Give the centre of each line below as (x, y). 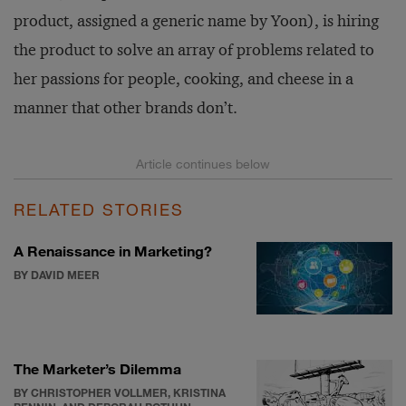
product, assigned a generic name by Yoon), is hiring (196, 21)
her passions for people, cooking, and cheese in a (184, 79)
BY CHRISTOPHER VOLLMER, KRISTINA (120, 392)
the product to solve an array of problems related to (194, 50)
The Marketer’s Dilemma (97, 368)
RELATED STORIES (99, 209)
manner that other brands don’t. (126, 108)
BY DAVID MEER (57, 275)
